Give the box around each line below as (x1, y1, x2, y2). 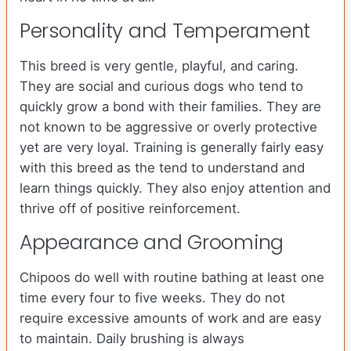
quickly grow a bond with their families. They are (20, 99, 321, 115)
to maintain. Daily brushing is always (20, 331, 244, 347)
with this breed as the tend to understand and (20, 160, 305, 176)
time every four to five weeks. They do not (20, 290, 285, 306)
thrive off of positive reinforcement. (20, 201, 241, 217)
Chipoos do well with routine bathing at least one (20, 270, 324, 286)
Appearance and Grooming (20, 229, 284, 257)
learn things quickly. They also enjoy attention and (20, 180, 331, 197)
